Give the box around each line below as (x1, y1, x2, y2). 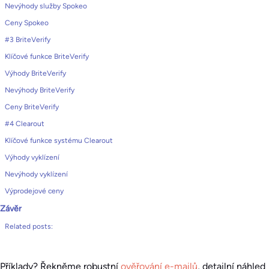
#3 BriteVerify (5, 35, 50, 44)
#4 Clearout (5, 119, 44, 128)
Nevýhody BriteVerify (5, 86, 74, 94)
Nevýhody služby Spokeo (5, 2, 87, 10)
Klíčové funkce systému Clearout (5, 136, 113, 145)
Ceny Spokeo (5, 19, 49, 27)
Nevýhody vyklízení (5, 170, 68, 178)
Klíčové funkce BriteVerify (5, 52, 89, 61)
